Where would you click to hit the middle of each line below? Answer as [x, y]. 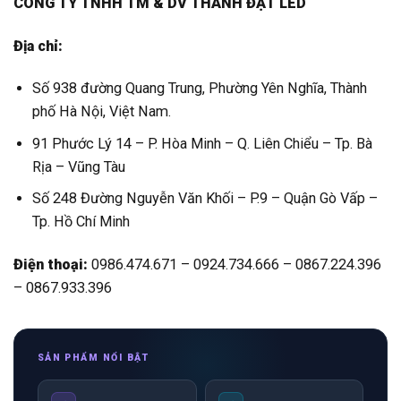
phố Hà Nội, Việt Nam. [102, 111]
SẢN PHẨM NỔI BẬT [93, 357]
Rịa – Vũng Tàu [79, 166]
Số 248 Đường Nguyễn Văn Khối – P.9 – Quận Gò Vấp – [205, 199]
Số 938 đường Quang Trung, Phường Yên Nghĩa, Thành [200, 88]
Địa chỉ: [38, 46]
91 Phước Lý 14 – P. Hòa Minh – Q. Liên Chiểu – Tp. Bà [203, 143]
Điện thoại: [51, 264]
